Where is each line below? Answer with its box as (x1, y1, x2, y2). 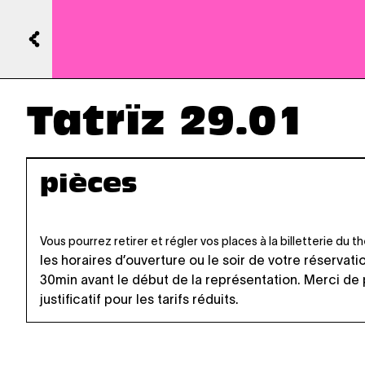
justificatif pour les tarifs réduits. (40, 292, 239, 306)
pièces (40, 174, 138, 199)
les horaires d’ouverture (40, 253, 186, 267)
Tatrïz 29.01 (26, 105, 304, 144)
